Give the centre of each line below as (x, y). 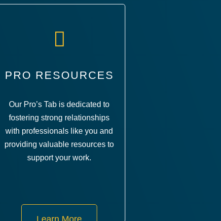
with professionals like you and (59, 131)
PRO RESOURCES (59, 75)
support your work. (59, 157)
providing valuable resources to (59, 144)
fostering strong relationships (59, 117)
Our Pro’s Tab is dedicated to (59, 104)
